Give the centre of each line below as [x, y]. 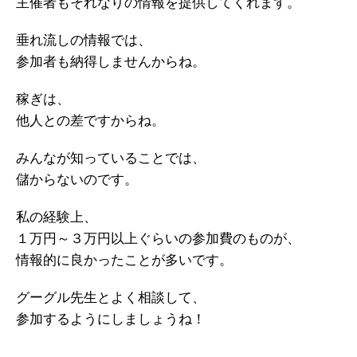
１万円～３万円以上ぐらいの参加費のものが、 [158, 239]
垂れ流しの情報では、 [84, 40]
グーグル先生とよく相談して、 [111, 298]
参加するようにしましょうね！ [111, 319]
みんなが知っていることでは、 [111, 158]
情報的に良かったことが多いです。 [124, 260]
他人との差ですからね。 [90, 121]
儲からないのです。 [77, 180]
